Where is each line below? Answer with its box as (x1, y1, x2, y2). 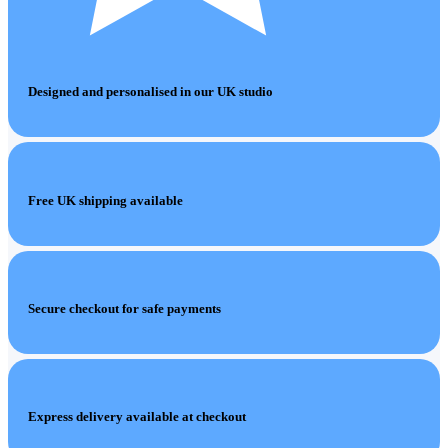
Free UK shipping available (28, 192, 183, 208)
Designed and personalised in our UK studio (28, 84, 273, 100)
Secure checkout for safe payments (28, 300, 221, 316)
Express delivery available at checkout (28, 409, 246, 425)
